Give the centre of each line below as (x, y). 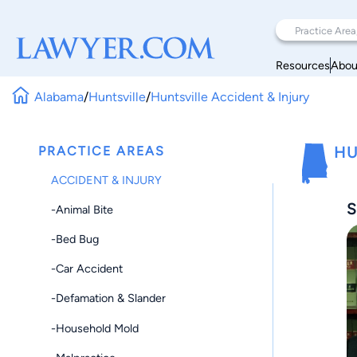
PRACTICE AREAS (102, 151)
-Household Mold (95, 328)
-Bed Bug (75, 239)
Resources (303, 65)
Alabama (59, 96)
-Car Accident (87, 269)
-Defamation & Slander (108, 298)
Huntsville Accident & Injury (230, 96)
